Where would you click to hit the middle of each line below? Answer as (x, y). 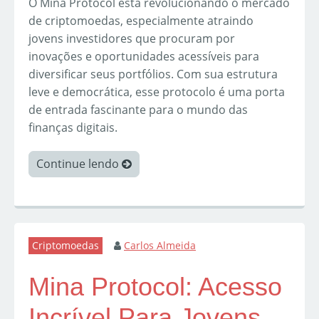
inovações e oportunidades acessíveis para (144, 57)
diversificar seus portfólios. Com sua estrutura (153, 74)
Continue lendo (79, 164)
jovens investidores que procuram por (132, 39)
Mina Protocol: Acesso (155, 287)
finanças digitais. (73, 128)
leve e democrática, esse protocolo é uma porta (157, 92)
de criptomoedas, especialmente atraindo (141, 21)
